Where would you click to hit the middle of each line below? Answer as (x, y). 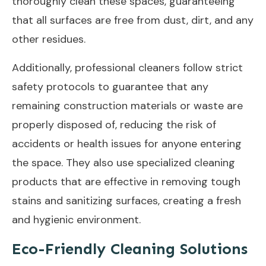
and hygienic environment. (76, 219)
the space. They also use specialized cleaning (123, 162)
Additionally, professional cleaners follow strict (127, 67)
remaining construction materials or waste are (127, 105)
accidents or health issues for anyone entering (127, 143)
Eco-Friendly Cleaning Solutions (130, 249)
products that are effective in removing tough (126, 181)
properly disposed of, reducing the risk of (114, 124)
